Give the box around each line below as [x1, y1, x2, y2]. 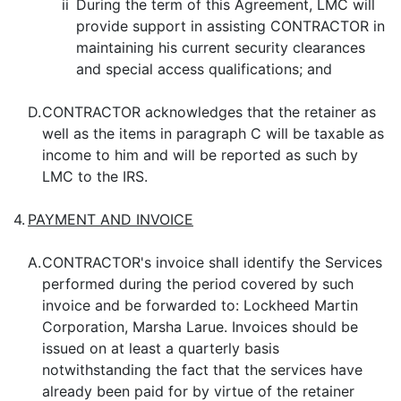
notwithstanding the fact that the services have [42, 361, 363, 379]
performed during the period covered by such [42, 275, 354, 293]
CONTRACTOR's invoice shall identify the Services [42, 253, 382, 271]
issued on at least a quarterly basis [42, 339, 279, 357]
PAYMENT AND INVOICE [28, 210, 193, 228]
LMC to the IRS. [42, 167, 148, 185]
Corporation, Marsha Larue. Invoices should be [42, 318, 358, 336]
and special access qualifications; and [76, 60, 332, 78]
